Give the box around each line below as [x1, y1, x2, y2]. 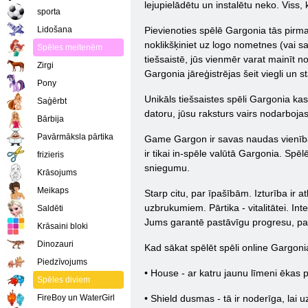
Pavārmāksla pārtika [37, 132, 113, 142]
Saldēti [37, 203, 63, 213]
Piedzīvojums [37, 257, 87, 267]
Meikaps [37, 186, 69, 195]
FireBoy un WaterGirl [37, 293, 115, 302]
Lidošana [37, 25, 72, 34]
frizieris [37, 150, 64, 159]
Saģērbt [37, 96, 67, 106]
